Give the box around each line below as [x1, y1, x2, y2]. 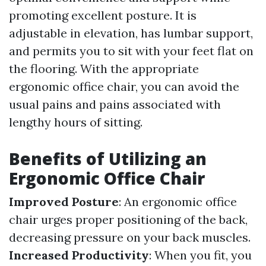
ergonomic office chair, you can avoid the [9, 78, 239, 94]
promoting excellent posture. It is [9, 7, 197, 23]
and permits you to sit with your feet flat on [9, 43, 254, 58]
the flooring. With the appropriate [9, 61, 199, 76]
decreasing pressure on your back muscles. [9, 229, 251, 245]
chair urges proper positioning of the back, [9, 211, 248, 227]
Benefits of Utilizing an [9, 147, 207, 170]
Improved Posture [9, 194, 119, 209]
